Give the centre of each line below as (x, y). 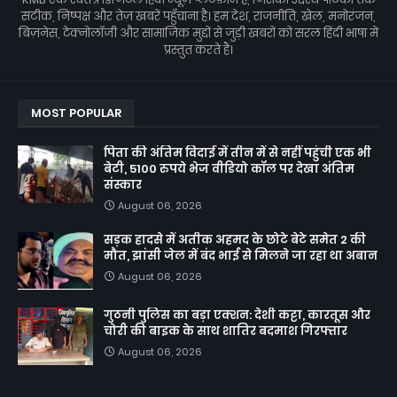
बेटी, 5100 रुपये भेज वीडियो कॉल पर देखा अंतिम (229, 168)
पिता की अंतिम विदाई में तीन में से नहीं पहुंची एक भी (237, 152)
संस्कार (123, 184)
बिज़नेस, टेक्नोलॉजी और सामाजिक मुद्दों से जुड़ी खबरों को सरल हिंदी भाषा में (198, 33)
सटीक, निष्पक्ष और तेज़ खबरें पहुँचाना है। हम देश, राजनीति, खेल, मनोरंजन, (198, 16)
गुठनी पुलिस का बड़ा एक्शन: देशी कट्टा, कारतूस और (237, 315)
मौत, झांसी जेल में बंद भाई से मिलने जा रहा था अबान (241, 255)
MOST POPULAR (76, 113)
